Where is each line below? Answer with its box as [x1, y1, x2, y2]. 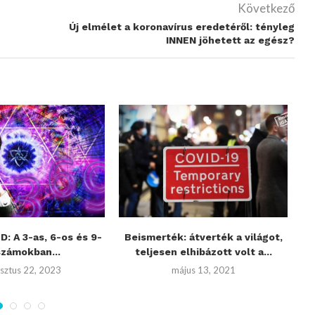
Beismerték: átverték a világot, [124, 231, 283, 243]
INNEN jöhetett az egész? [165, 34, 295, 46]
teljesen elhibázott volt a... [134, 246, 272, 257]
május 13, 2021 [171, 264, 236, 276]
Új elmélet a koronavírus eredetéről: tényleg [68, 21, 295, 32]
